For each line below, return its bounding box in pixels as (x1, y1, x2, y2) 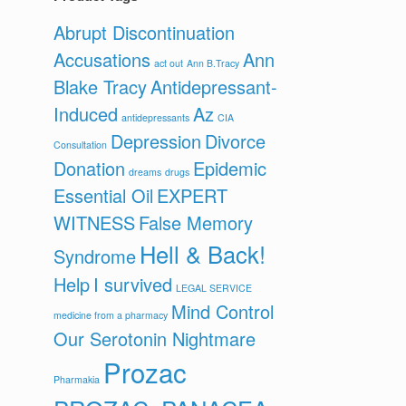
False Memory (139, 209, 254, 236)
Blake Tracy (53, 73, 148, 100)
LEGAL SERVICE (176, 281, 253, 295)
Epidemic (193, 155, 267, 181)
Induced (53, 101, 119, 127)
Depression (111, 128, 202, 154)
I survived (93, 271, 173, 297)
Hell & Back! (140, 237, 266, 270)
